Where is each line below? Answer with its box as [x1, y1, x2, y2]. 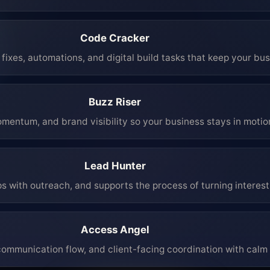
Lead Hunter [84, 160, 146, 172]
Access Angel [80, 224, 149, 236]
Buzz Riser [89, 96, 141, 108]
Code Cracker [80, 32, 149, 45]
